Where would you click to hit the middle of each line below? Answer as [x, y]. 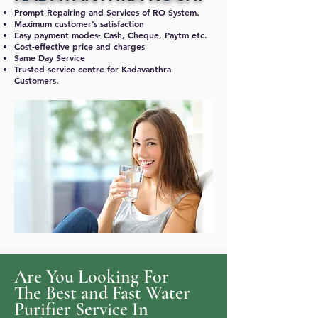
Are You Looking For [92, 276]
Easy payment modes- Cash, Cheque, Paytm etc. [111, 35]
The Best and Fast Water [102, 293]
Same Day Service [50, 57]
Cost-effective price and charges [79, 46]
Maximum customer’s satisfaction [79, 23]
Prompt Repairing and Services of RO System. [107, 12]
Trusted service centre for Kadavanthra [93, 69]
